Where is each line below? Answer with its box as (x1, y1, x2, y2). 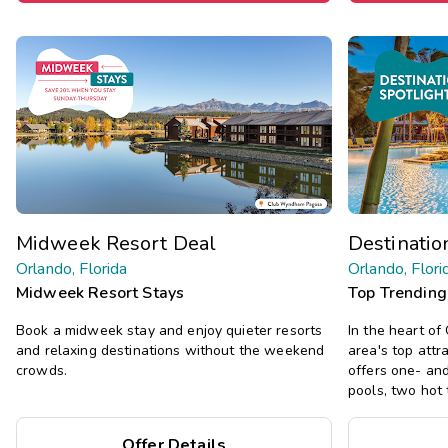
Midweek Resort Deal (16, 229, 216, 257)
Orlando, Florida (16, 257, 128, 280)
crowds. (16, 360, 67, 380)
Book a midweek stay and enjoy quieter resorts (16, 320, 323, 340)
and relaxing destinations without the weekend (16, 340, 325, 360)
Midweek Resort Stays (16, 281, 185, 304)
